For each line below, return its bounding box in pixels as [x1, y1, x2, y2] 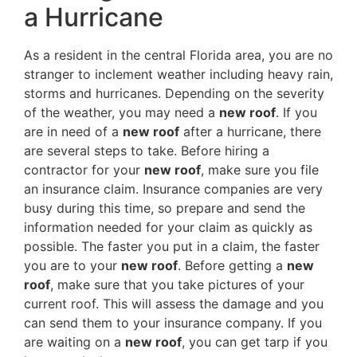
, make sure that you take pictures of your [50, 276, 304, 292]
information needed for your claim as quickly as [24, 218, 312, 235]
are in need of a [24, 123, 123, 139]
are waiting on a [24, 333, 125, 350]
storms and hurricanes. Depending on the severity [24, 84, 324, 101]
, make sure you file [201, 161, 319, 178]
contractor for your [24, 161, 144, 178]
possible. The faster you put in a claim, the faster [24, 237, 320, 254]
